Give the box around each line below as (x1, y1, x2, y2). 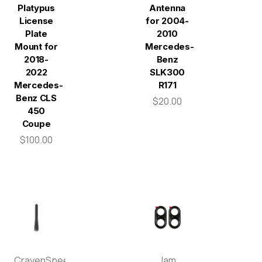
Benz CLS (16, 92, 57, 104)
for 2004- (146, 15, 189, 26)
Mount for (15, 40, 58, 52)
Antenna (149, 2, 185, 13)
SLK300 (149, 66, 185, 78)
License (19, 15, 53, 26)
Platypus (18, 2, 55, 13)
